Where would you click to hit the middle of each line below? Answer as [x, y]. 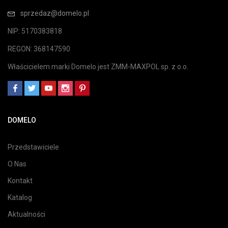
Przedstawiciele [33, 147]
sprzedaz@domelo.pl [55, 13]
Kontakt [20, 181]
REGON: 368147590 [39, 49]
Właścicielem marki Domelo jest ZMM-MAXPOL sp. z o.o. [98, 67]
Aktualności [26, 214]
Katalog [20, 197]
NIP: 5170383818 [35, 31]
